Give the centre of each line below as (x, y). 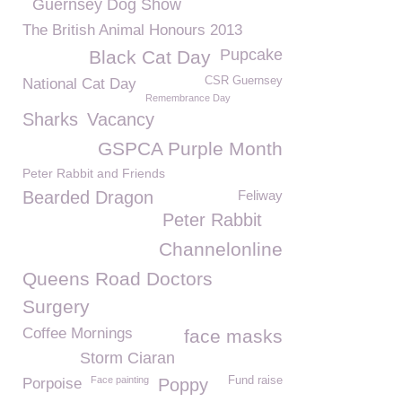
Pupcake (251, 55)
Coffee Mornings (78, 333)
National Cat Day (79, 84)
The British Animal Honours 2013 (132, 30)
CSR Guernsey (244, 81)
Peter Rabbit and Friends (94, 173)
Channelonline (221, 249)
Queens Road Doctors (118, 279)
